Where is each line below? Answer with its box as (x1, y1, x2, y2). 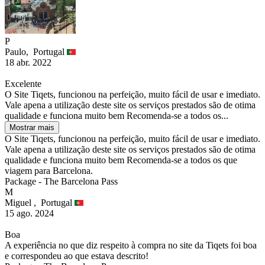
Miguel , (5, 198, 41, 208)
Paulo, (5, 47, 33, 57)
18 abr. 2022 (5, 57, 51, 68)
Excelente (5, 79, 41, 89)
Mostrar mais (9, 123, 54, 132)
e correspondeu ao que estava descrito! (5, 251, 148, 261)
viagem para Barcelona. (5, 166, 93, 176)
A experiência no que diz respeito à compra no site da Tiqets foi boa (5, 240, 257, 251)
